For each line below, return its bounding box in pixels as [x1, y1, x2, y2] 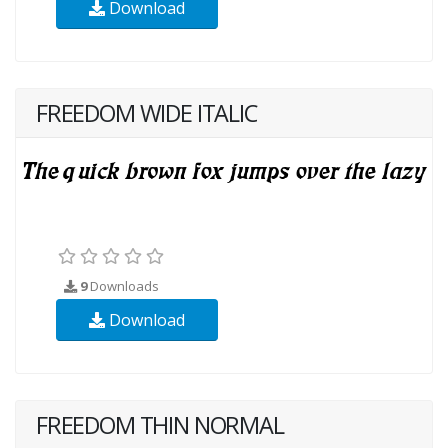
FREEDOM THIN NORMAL [36, 409, 284, 442]
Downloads [87, 277, 159, 296]
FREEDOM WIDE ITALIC [36, 97, 257, 130]
